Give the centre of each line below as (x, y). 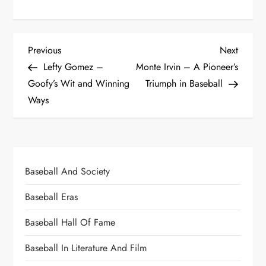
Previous (45, 50)
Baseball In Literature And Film (86, 248)
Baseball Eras (52, 197)
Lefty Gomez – (74, 67)
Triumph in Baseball (184, 83)
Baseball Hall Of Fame (70, 222)
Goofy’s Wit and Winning (79, 83)
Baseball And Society (68, 171)
